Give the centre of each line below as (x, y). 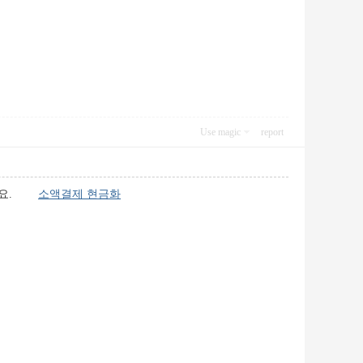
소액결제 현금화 (79, 194)
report (272, 132)
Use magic (220, 132)
